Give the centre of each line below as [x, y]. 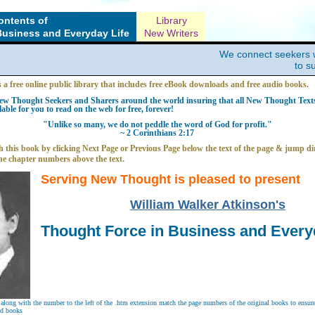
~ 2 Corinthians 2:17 [157, 133]
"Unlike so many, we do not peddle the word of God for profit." [157, 124]
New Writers [171, 33]
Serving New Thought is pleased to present [170, 180]
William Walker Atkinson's [207, 204]
